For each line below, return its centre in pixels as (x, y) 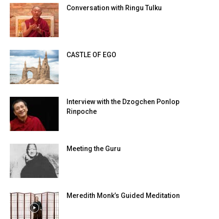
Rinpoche (82, 111)
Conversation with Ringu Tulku (114, 8)
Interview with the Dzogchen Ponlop (123, 101)
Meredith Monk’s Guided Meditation (123, 195)
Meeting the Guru (94, 148)
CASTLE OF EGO (92, 55)
